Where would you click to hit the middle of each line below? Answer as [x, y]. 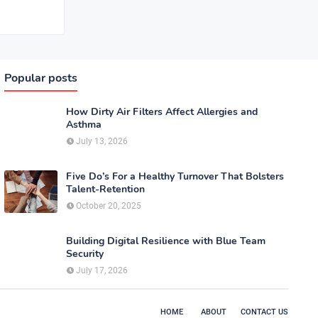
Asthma [84, 125]
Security [85, 254]
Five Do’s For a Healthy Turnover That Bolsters [175, 176]
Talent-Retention [105, 189]
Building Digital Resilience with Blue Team [166, 241]
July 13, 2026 [102, 141]
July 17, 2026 [102, 270]
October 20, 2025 [109, 206]
